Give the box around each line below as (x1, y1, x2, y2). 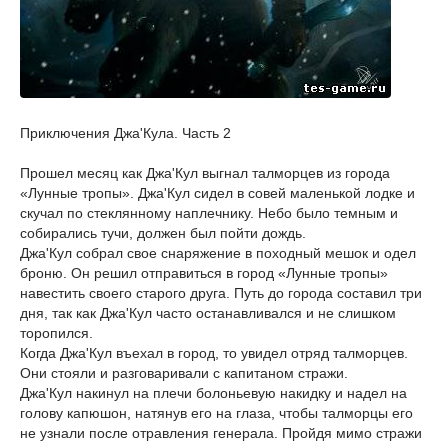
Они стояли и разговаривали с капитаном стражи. (20, 365, 348, 381)
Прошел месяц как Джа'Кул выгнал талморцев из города (20, 165, 390, 181)
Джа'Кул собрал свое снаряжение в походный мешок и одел (20, 245, 416, 261)
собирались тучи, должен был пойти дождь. (20, 225, 306, 241)
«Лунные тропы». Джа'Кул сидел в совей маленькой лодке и (20, 185, 415, 201)
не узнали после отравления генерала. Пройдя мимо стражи (20, 425, 422, 441)
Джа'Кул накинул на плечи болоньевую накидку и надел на (20, 385, 407, 401)
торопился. (20, 325, 93, 341)
